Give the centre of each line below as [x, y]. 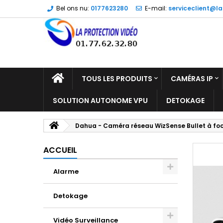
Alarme [66, 171]
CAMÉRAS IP [192, 79]
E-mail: [156, 8]
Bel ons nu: [73, 8]
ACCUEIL [60, 150]
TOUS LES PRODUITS [117, 79]
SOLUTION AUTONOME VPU [100, 101]
